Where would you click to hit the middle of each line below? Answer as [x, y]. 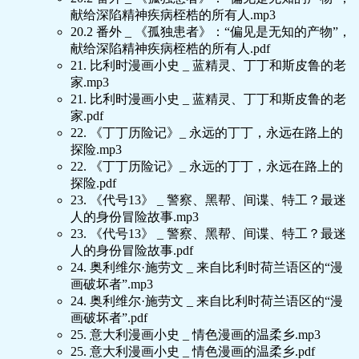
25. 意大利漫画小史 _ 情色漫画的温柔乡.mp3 [196, 335]
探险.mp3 [96, 150]
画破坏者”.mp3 [112, 284]
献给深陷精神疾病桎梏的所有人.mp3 [173, 15]
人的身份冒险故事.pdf [132, 251]
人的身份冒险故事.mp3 [135, 217]
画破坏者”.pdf [109, 318]
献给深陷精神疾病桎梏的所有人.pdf [170, 49]
